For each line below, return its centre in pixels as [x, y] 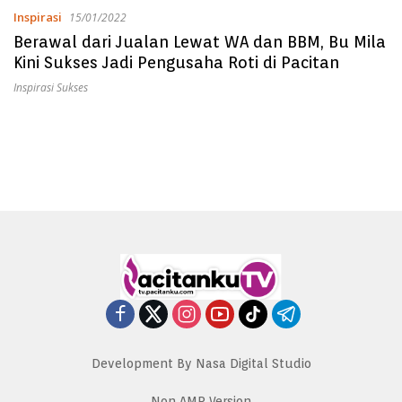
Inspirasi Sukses [51, 87]
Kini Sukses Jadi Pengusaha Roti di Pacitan [176, 62]
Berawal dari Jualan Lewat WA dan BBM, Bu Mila [200, 42]
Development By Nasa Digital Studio [201, 363]
